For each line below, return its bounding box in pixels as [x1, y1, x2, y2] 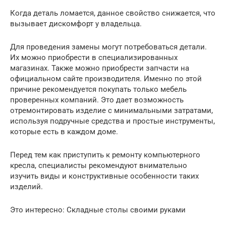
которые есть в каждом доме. [10, 127, 118, 136]
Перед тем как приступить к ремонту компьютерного [10, 150, 200, 159]
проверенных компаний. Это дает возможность [10, 95, 184, 104]
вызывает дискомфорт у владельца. [10, 19, 142, 28]
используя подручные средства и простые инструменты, [10, 116, 215, 126]
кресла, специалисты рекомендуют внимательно [10, 160, 187, 170]
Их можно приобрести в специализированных [10, 52, 178, 62]
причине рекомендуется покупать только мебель [10, 84, 187, 94]
